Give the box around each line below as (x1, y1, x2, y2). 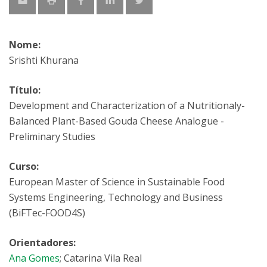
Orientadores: (9, 236, 76, 249)
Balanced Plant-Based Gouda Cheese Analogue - (9, 114, 224, 128)
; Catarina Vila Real (60, 252, 142, 265)
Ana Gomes (9, 252, 60, 265)
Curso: (9, 160, 39, 173)
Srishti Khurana (9, 54, 79, 67)
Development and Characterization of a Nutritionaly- (9, 99, 245, 112)
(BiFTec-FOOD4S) (9, 206, 85, 219)
